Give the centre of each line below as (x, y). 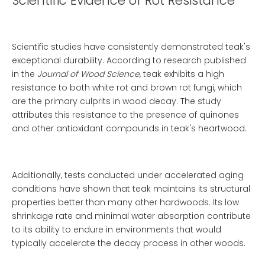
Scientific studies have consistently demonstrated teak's (131, 47)
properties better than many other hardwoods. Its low (125, 202)
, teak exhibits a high (182, 74)
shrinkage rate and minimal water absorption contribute (131, 216)
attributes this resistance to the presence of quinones (125, 115)
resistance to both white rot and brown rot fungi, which (127, 88)
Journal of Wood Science (88, 74)
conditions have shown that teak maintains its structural (131, 189)
